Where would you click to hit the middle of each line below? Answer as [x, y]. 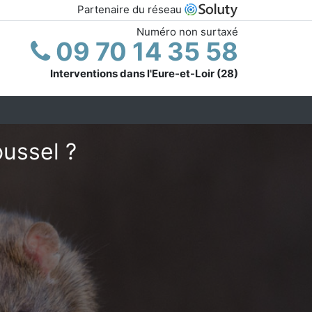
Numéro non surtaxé [187, 31]
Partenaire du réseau [131, 9]
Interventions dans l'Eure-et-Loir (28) [144, 73]
